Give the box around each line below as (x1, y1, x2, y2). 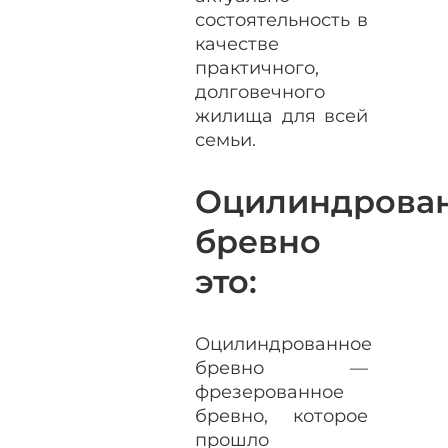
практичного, (195, 56, 320, 79)
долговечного (195, 80, 326, 103)
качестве (195, 32, 280, 55)
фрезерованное (195, 380, 345, 403)
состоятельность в (195, 8, 368, 31)
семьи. (195, 128, 257, 151)
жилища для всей (195, 104, 368, 127)
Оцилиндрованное (195, 332, 373, 355)
